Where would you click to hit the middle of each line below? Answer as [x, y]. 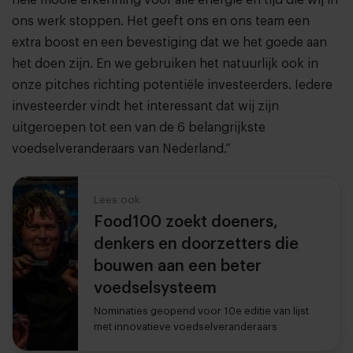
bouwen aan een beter [178, 267]
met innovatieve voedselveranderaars [186, 327]
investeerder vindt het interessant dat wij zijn [145, 107]
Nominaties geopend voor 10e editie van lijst [202, 311]
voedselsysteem [156, 289]
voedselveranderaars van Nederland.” [121, 149]
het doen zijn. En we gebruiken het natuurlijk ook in [165, 64]
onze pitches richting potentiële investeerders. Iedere [172, 85]
